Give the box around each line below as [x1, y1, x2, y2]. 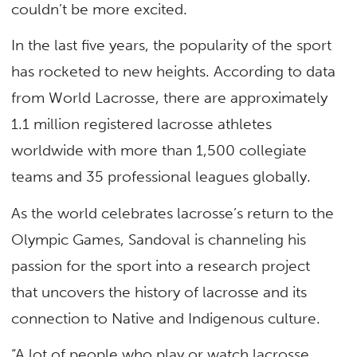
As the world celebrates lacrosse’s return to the [11, 203, 335, 222]
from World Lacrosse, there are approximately [11, 88, 328, 108]
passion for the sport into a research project [11, 256, 311, 275]
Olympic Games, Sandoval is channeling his [11, 229, 307, 249]
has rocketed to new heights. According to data [11, 62, 336, 81]
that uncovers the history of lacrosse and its [11, 282, 308, 301]
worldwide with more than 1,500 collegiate [11, 141, 308, 160]
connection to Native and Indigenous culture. [11, 308, 321, 328]
